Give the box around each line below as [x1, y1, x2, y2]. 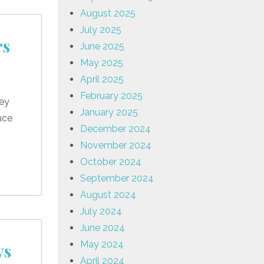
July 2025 [80, 24, 121, 35]
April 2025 [80, 73, 124, 85]
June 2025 [80, 40, 124, 52]
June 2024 [80, 222, 125, 233]
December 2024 [80, 123, 151, 134]
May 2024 [80, 238, 124, 250]
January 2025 [80, 106, 138, 118]
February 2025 [80, 90, 143, 101]
